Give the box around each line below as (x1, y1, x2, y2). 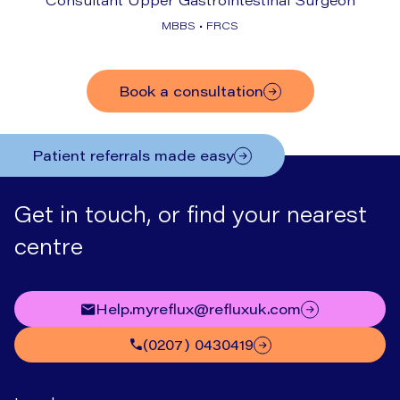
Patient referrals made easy (32, 146, 234, 165)
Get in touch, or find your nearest (14, 200, 367, 229)
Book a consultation (129, 81, 263, 101)
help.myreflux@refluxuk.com (107, 299, 301, 319)
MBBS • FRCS (162, 19, 238, 33)
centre (14, 232, 83, 261)
